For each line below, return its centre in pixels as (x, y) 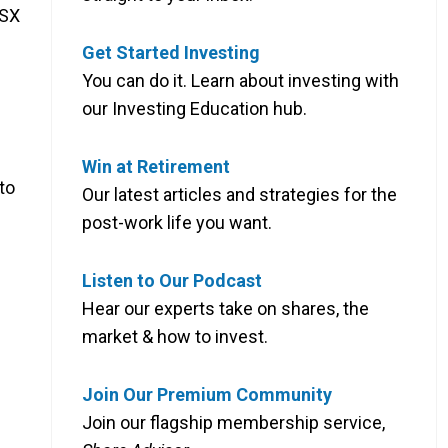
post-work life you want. (177, 222)
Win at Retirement (156, 166)
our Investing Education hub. (194, 108)
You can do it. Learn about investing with (240, 80)
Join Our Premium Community (207, 394)
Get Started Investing (171, 52)
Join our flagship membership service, (233, 422)
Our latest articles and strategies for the (239, 194)
